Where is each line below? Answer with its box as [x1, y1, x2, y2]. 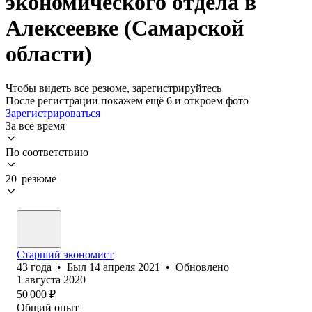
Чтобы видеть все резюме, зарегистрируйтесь [6, 81, 221, 94]
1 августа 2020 [17, 273, 86, 286]
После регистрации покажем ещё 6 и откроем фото [6, 94, 249, 107]
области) [6, 41, 92, 67]
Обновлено [175, 260, 229, 273]
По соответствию [6, 146, 88, 158]
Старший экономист [17, 248, 114, 260]
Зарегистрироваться [6, 107, 100, 119]
